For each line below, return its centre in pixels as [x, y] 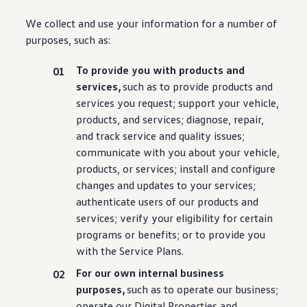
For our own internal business [150, 273]
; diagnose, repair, [223, 119]
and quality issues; [201, 136]
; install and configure [225, 169]
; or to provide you [221, 234]
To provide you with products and [161, 70]
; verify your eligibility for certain [194, 218]
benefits [158, 234]
